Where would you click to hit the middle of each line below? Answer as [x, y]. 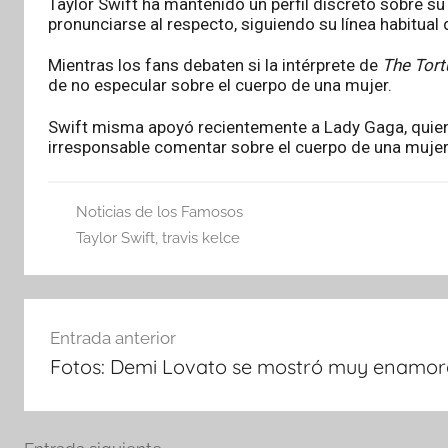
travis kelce [200, 237]
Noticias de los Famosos [159, 211]
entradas [87, 387]
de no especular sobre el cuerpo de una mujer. [220, 85]
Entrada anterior [112, 338]
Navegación [103, 315]
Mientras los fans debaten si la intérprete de [215, 65]
